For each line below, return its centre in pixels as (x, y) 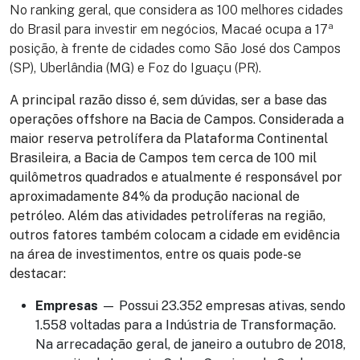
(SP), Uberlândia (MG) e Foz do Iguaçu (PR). (135, 68)
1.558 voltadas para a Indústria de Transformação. (186, 325)
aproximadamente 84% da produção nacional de (155, 197)
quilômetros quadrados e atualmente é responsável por (176, 178)
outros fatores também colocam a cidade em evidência (175, 235)
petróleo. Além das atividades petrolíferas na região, (168, 216)
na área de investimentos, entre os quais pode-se (155, 255)
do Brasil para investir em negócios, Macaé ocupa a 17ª (172, 30)
